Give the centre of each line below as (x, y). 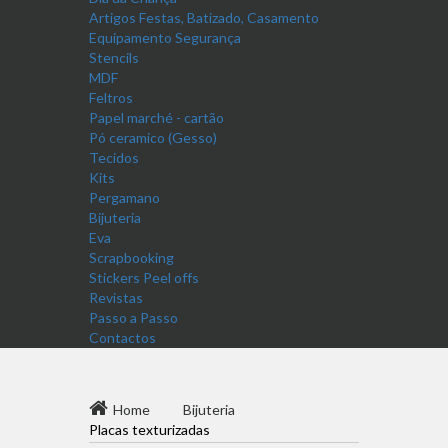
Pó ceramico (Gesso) (153, 138)
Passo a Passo (133, 318)
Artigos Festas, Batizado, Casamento (204, 18)
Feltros (111, 98)
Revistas (116, 298)
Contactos (122, 338)
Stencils (114, 58)
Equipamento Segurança (165, 38)
